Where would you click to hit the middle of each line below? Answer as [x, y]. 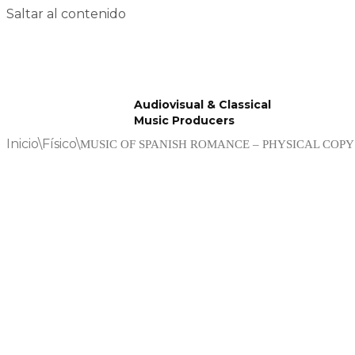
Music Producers [184, 120]
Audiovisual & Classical [202, 105]
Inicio [22, 144]
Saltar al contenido [66, 14]
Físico [59, 144]
